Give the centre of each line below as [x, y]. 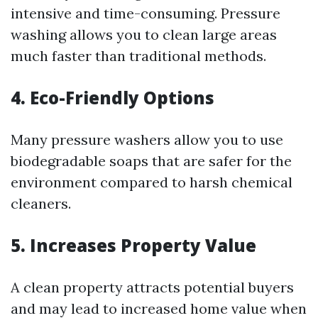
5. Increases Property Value [133, 245]
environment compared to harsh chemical [152, 182]
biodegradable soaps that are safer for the [151, 161]
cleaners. [41, 203]
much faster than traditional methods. [138, 56]
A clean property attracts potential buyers [152, 287]
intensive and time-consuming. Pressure [146, 13]
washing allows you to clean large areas [144, 34]
